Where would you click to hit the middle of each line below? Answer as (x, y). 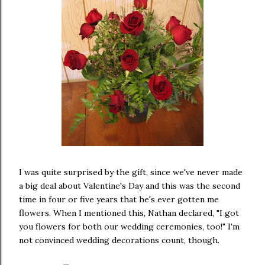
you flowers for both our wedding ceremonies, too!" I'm (129, 226)
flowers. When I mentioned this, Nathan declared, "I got (129, 213)
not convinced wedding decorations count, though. (119, 240)
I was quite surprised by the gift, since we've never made (131, 172)
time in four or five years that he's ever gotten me (119, 199)
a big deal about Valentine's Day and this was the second (130, 185)
